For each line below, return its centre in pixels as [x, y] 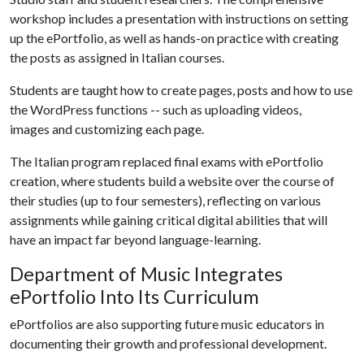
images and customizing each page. [107, 129]
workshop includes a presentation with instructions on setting [179, 18]
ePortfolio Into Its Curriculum [134, 297]
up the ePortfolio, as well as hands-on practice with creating [174, 38]
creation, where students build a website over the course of [172, 181]
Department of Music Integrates [146, 274]
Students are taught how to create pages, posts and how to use [181, 90]
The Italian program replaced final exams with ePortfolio [167, 161]
